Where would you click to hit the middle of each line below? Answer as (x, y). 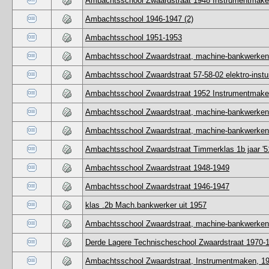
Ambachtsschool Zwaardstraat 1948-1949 (157, 168)
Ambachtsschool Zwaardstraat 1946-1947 (157, 186)
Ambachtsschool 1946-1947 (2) (139, 19)
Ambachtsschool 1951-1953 (134, 37)
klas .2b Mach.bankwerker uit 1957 (146, 205)
